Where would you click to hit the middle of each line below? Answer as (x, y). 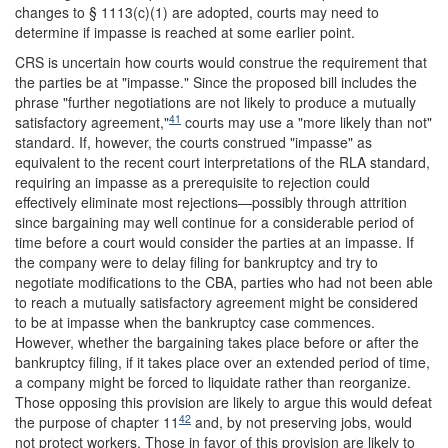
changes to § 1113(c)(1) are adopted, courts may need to (197, 12)
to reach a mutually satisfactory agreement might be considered (216, 302)
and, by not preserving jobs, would (301, 422)
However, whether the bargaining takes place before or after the (217, 342)
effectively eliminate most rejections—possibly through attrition (211, 202)
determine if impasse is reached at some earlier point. (185, 32)
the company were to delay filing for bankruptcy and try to (196, 262)
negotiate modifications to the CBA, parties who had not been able (224, 282)
